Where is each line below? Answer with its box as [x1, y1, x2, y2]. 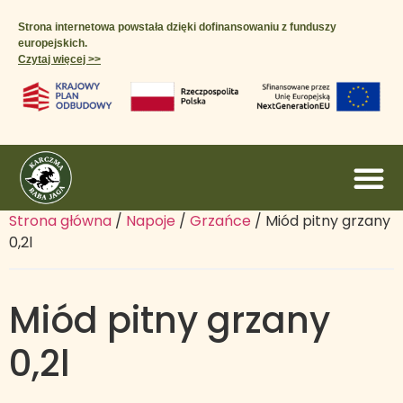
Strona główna [9, 210, 112, 232]
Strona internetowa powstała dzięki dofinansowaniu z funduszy [18, 21, 336, 33]
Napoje [126, 210, 175, 232]
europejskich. [18, 37, 87, 49]
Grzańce [190, 210, 251, 232]
